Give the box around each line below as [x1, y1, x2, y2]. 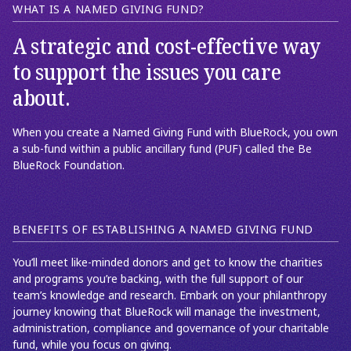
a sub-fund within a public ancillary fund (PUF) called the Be [13, 140, 312, 157]
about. [13, 82, 71, 114]
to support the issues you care [13, 56, 281, 89]
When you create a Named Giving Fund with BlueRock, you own [13, 124, 338, 140]
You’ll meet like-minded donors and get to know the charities [13, 254, 323, 270]
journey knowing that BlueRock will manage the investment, [13, 303, 320, 320]
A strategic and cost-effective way [13, 31, 320, 63]
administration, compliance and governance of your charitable [13, 320, 329, 336]
